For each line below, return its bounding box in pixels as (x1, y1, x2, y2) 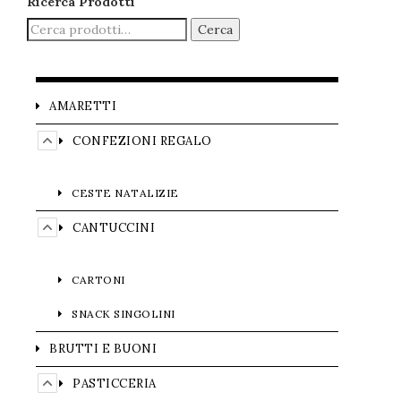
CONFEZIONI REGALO (73, 133, 212, 149)
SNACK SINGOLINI (72, 307, 175, 320)
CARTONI (72, 273, 125, 286)
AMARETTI (49, 98, 116, 114)
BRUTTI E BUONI (49, 341, 157, 356)
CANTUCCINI (73, 220, 155, 235)
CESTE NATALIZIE (72, 186, 179, 200)
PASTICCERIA (73, 376, 157, 391)
